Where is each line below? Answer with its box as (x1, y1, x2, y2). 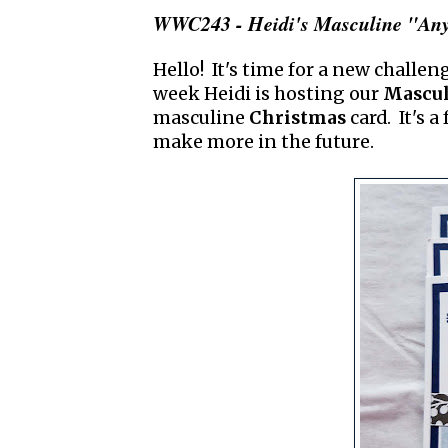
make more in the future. (153, 131, 374, 154)
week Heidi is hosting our (153, 83, 383, 106)
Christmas (249, 107, 350, 130)
